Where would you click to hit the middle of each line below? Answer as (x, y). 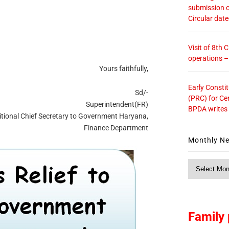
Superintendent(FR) (117, 105)
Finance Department (116, 128)
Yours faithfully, (124, 69)
